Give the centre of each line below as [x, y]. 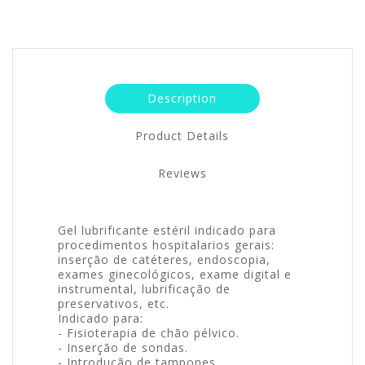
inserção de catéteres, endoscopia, [164, 259]
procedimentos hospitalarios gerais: [166, 244]
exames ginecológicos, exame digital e [175, 274]
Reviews [182, 173]
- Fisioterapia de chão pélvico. [149, 332]
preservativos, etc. [114, 303]
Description [182, 98]
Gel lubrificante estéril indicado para [167, 230]
